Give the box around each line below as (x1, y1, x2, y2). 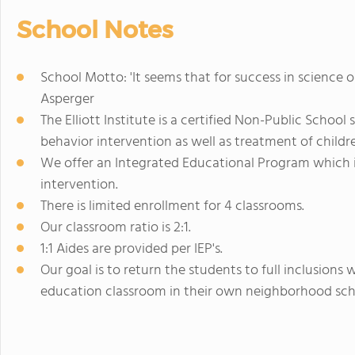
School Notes (17, 15, 173, 44)
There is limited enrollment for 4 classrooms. (40, 195, 304, 218)
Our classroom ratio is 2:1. (40, 216, 191, 239)
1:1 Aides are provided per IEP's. (40, 238, 223, 261)
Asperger (40, 88, 94, 111)
